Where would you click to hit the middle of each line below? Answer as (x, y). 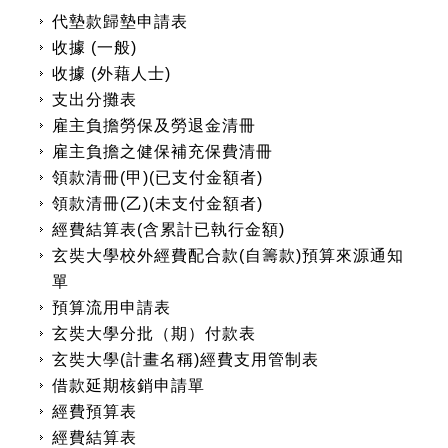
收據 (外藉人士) (111, 73)
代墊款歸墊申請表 (120, 21)
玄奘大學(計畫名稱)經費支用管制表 (185, 359)
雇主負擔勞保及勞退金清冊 (154, 125)
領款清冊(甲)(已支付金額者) (157, 177)
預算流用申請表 (111, 307)
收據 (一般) (94, 47)
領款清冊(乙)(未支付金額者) (157, 203)
